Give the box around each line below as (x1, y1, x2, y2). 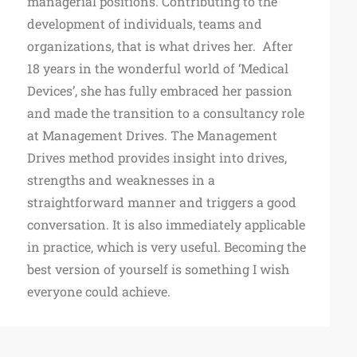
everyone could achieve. (26, 282, 171, 300)
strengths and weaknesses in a (26, 171, 215, 188)
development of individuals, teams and (26, 14, 262, 32)
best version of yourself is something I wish (26, 260, 289, 277)
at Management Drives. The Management (26, 126, 277, 143)
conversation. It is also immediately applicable (26, 215, 305, 233)
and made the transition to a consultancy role (26, 104, 304, 121)
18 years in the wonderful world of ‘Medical (26, 59, 288, 76)
